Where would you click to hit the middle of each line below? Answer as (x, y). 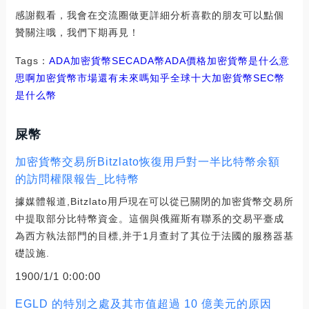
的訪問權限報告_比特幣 (77, 179)
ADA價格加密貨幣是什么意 (227, 61)
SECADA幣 (138, 61)
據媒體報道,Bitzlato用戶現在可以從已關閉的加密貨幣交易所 (154, 202)
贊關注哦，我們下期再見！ (77, 33)
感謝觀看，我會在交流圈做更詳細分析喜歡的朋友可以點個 (149, 16)
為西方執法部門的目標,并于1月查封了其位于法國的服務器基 (154, 236)
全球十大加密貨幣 (211, 78)
